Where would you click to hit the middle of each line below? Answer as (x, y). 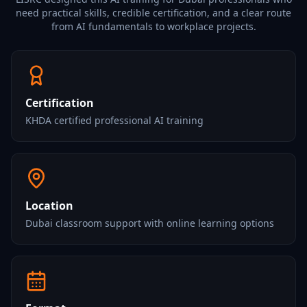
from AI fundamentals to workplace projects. (153, 26)
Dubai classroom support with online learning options (150, 223)
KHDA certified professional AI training (114, 120)
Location (49, 206)
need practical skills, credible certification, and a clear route (153, 13)
